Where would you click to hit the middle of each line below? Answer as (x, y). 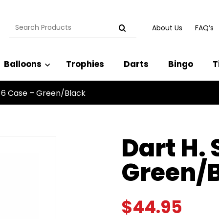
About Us (167, 28)
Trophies (85, 64)
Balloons (23, 64)
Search (22, 24)
